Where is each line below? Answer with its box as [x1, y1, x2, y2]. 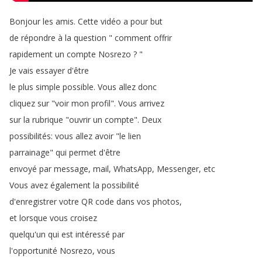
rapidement [9, 49, 53, 60]
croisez [70, 212, 97, 223]
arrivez [139, 98, 164, 109]
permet [69, 147, 96, 158]
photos [153, 196, 180, 207]
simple [36, 81, 60, 92]
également [50, 180, 91, 191]
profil [91, 98, 111, 109]
